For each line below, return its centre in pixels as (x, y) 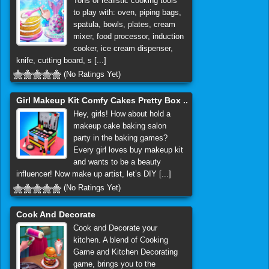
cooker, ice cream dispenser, (123, 48)
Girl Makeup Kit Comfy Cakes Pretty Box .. (102, 101)
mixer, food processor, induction (128, 36)
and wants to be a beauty (117, 162)
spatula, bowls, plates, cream (124, 24)
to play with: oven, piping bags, (127, 12)
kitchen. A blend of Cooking (120, 240)
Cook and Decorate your (115, 228)
